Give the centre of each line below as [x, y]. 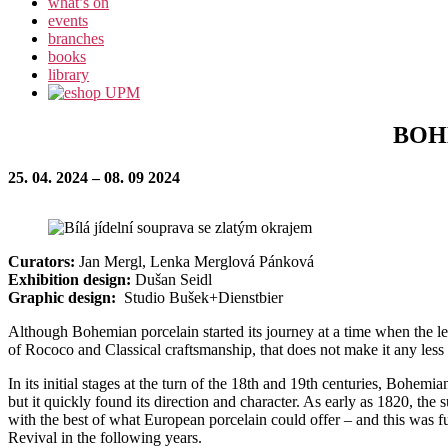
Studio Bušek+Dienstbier [199, 297]
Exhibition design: [69, 279]
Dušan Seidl [171, 279]
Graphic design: [62, 297]
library [68, 74]
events [68, 20]
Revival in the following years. [105, 437]
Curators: [41, 261]
